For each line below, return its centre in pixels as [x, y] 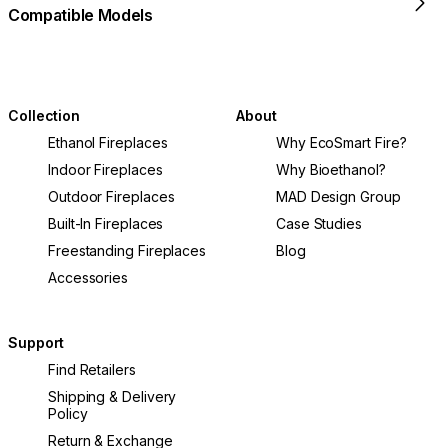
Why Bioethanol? [331, 170]
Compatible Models [80, 15]
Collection [44, 116]
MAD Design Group [338, 197]
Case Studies [319, 224]
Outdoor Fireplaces [111, 197]
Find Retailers [92, 369]
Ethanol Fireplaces [108, 143]
